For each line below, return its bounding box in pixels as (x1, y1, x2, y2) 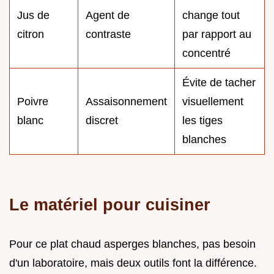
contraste (86, 28, 131, 40)
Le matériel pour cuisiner (9, 194, 210, 214)
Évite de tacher (182, 76, 256, 89)
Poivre (17, 95, 48, 108)
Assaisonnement (86, 95, 167, 108)
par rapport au (182, 28, 251, 40)
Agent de (86, 9, 130, 21)
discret (86, 114, 118, 127)
